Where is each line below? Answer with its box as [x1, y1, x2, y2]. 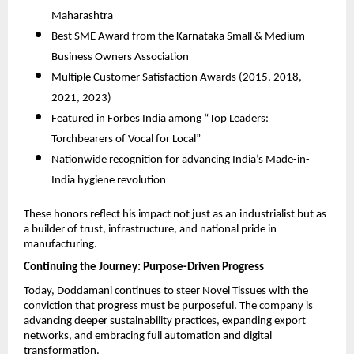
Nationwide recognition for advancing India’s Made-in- [51, 153, 310, 166]
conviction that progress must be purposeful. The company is [24, 299, 313, 312]
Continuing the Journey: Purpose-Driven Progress [24, 262, 264, 274]
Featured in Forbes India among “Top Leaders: [51, 112, 269, 125]
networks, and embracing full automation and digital [24, 330, 272, 342]
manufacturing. [24, 238, 97, 250]
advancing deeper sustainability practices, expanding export [24, 314, 306, 327]
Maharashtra [51, 9, 113, 22]
